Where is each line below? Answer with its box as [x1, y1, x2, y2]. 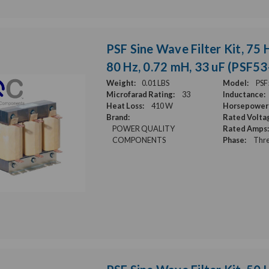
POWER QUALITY [112, 124, 175, 133]
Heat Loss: [106, 101, 144, 110]
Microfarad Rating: [106, 89, 175, 99]
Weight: [106, 78, 136, 88]
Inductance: [223, 89, 265, 99]
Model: [223, 78, 249, 88]
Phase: [223, 135, 246, 145]
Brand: [106, 112, 130, 122]
